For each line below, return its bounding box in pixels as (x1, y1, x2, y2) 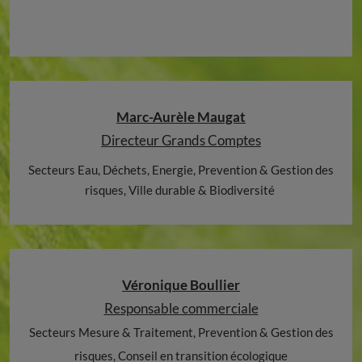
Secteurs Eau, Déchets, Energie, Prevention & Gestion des (28, 162, 334, 178)
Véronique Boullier (122, 276, 240, 294)
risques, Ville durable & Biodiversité (85, 183, 277, 198)
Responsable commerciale (103, 300, 259, 318)
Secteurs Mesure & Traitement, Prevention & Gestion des (28, 325, 334, 340)
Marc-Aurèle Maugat (116, 108, 246, 126)
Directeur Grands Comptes (101, 132, 261, 149)
